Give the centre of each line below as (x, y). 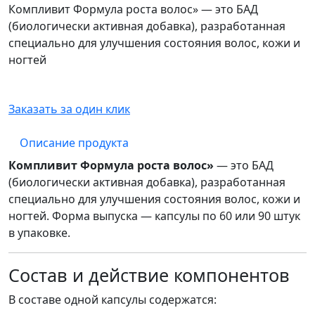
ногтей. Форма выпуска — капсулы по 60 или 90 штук (154, 216)
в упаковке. (39, 233)
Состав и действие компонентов (149, 275)
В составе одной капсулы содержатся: (112, 300)
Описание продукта (74, 143)
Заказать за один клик (69, 109)
